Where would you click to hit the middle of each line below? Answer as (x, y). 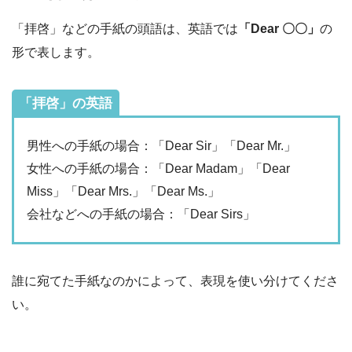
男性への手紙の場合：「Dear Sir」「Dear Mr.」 (161, 146)
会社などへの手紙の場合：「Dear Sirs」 (141, 214)
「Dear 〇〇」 (279, 29)
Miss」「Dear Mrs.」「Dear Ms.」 (123, 192)
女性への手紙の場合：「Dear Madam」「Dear (158, 169)
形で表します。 (56, 53)
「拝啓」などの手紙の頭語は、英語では (125, 29)
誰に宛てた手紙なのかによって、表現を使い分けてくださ (175, 280)
